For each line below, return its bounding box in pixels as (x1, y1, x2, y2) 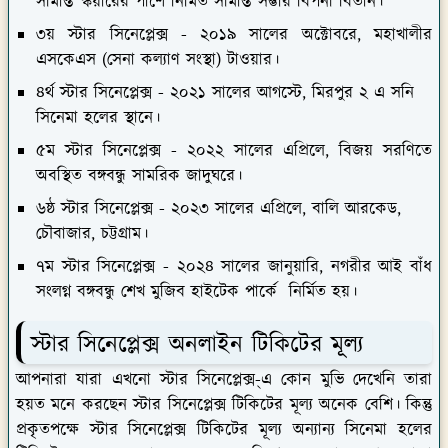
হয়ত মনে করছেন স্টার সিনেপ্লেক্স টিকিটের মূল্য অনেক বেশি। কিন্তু (16, 393, 432, 418)
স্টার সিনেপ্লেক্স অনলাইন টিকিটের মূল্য (31, 327, 363, 362)
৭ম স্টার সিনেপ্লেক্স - (36, 254, 169, 279)
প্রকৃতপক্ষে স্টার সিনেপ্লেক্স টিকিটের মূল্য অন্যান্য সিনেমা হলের (16, 418, 432, 443)
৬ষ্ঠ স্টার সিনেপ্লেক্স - (36, 196, 165, 221)
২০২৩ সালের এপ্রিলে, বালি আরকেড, (165, 196, 401, 221)
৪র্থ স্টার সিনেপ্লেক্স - (36, 80, 164, 105)
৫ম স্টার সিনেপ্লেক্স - (36, 138, 177, 163)
